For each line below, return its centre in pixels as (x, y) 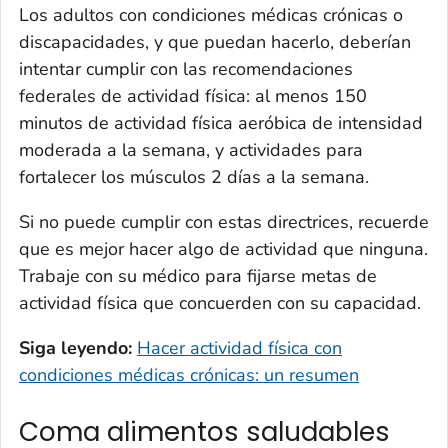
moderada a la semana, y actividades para (191, 149)
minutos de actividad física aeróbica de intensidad (221, 122)
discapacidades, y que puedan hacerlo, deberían (215, 41)
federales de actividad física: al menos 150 (193, 95)
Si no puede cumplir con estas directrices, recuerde (224, 221)
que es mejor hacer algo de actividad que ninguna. (223, 248)
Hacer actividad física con (239, 347)
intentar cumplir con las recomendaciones (186, 68)
